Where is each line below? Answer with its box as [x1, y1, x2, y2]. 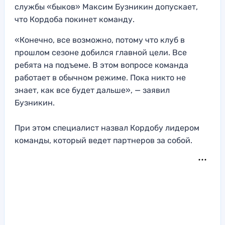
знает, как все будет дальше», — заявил [15, 85, 170, 95]
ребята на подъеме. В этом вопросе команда [15, 60, 188, 70]
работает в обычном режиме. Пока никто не [15, 73, 186, 83]
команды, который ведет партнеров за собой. [15, 136, 192, 146]
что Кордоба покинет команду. [15, 15, 137, 25]
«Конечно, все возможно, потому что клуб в [15, 35, 185, 45]
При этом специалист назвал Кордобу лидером [15, 123, 199, 133]
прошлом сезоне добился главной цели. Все [15, 48, 187, 58]
